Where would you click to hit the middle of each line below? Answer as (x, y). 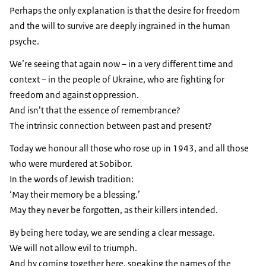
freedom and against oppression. (74, 95)
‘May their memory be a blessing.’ (75, 195)
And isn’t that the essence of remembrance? (96, 110)
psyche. (24, 42)
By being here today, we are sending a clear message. (112, 233)
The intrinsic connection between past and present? (111, 126)
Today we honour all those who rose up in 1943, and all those (129, 148)
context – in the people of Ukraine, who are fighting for (117, 80)
